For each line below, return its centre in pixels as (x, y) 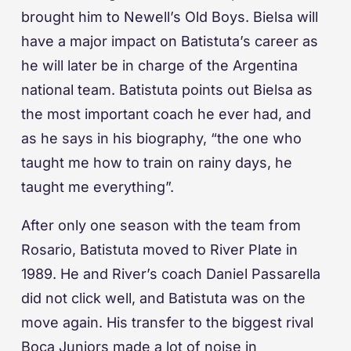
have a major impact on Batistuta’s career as (170, 42)
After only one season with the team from (161, 226)
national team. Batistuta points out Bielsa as (167, 90)
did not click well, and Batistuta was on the (163, 299)
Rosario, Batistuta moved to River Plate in (159, 250)
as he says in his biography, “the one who (161, 139)
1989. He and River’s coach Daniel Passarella (171, 274)
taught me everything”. (98, 187)
